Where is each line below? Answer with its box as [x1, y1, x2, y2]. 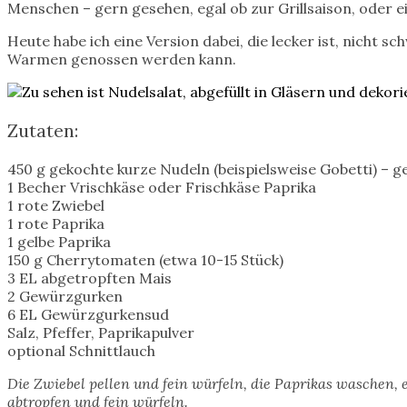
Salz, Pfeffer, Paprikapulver [7, 323, 194, 342]
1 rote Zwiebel [7, 195, 104, 214]
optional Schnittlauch [7, 341, 155, 360]
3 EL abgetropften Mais [7, 268, 172, 287]
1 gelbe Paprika [7, 232, 111, 251]
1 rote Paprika [7, 213, 104, 233]
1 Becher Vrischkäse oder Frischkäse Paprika [7, 177, 316, 196]
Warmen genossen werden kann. [7, 49, 236, 68]
